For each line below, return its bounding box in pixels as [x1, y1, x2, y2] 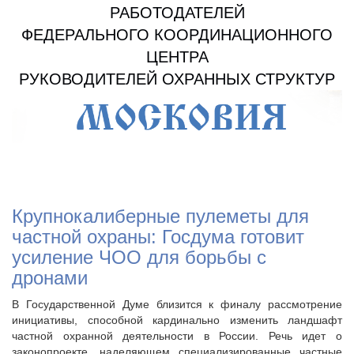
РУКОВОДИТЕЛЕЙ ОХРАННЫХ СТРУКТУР [19, 70, 335, 88]
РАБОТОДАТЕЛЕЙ [109, 4, 245, 21]
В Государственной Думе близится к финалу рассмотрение [12, 298, 342, 311]
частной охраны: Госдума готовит [12, 226, 304, 248]
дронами [12, 267, 88, 289]
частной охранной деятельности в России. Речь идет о [12, 330, 342, 343]
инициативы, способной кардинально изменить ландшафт [12, 314, 342, 327]
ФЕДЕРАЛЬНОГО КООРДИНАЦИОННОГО [21, 26, 333, 43]
